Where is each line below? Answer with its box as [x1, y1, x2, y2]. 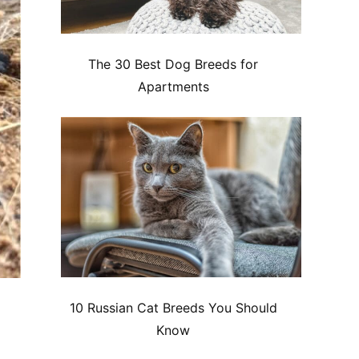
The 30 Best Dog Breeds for [88, 56, 258, 73]
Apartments [137, 79, 209, 95]
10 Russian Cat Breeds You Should [69, 300, 277, 317]
